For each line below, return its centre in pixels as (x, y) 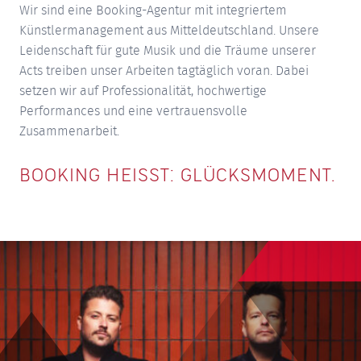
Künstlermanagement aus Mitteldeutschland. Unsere (169, 30)
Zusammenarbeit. (69, 131)
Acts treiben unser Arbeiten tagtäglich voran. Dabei (164, 71)
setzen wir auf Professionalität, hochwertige (143, 91)
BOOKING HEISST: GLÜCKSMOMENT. (175, 176)
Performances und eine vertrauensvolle (133, 111)
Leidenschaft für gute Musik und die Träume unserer (168, 50)
